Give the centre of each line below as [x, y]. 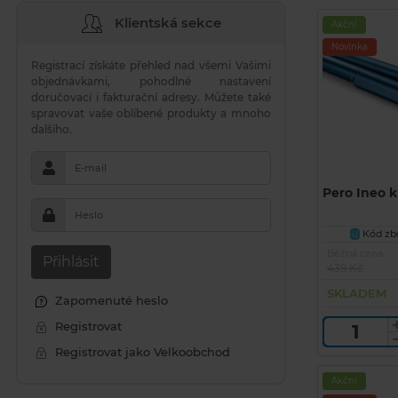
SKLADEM [357, 293]
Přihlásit [71, 262]
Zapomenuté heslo [110, 300]
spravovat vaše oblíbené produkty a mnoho [151, 113]
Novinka [350, 47]
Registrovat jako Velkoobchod [141, 352]
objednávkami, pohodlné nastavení [151, 81]
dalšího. [52, 129]
